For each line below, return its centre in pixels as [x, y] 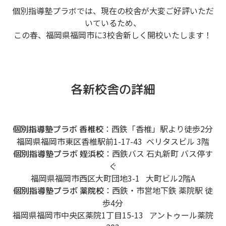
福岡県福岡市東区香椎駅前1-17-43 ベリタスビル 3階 [113, 141]
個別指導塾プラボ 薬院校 [58, 190]
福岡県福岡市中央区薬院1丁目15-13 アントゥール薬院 [113, 215]
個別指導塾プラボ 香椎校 [58, 129]
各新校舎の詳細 [113, 89]
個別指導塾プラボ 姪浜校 [58, 154]
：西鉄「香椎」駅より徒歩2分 [158, 128]
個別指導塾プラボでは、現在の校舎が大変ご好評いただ [113, 10]
